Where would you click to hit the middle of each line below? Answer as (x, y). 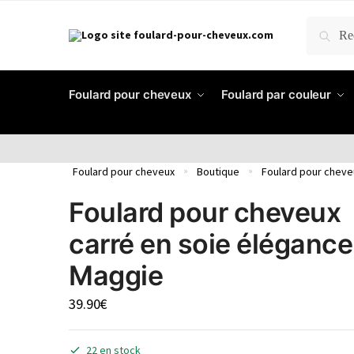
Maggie (116, 275)
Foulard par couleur (277, 94)
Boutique (218, 171)
